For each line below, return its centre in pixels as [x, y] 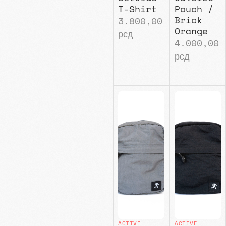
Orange [191, 31]
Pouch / [194, 8]
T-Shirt [137, 8]
